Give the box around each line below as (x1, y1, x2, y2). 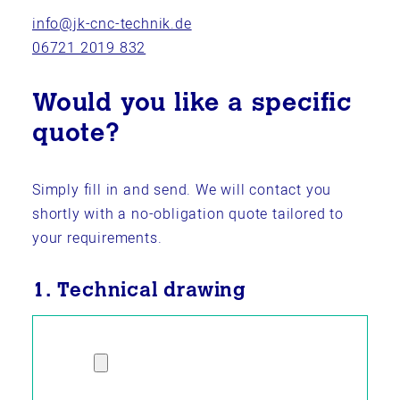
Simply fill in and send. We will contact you (32, 179, 332, 201)
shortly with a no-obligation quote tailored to (32, 204, 344, 225)
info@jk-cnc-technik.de (32, 13, 192, 35)
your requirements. (32, 228, 162, 249)
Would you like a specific (32, 92, 352, 117)
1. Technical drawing (32, 282, 246, 302)
